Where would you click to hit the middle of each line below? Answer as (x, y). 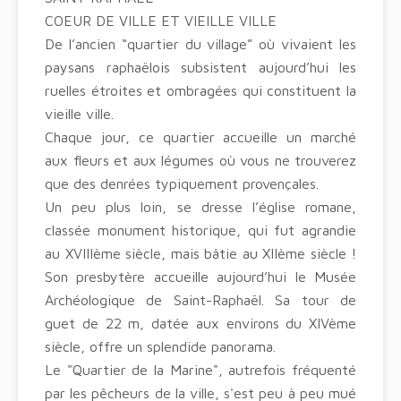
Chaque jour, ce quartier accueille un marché (200, 137)
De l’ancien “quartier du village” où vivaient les (200, 44)
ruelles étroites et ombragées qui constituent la (200, 90)
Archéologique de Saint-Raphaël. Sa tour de (200, 300)
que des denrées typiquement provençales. (182, 183)
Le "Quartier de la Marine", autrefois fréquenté (200, 370)
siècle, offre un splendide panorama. (160, 346)
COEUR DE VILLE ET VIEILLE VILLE (161, 21)
